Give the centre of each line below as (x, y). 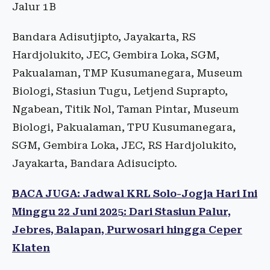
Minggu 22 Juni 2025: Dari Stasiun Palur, (121, 212)
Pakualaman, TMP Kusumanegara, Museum (127, 73)
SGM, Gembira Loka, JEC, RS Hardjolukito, (124, 146)
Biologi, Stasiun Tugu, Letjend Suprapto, (120, 91)
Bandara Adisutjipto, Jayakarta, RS (104, 37)
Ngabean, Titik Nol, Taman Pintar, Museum (125, 109)
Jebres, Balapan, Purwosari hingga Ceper (127, 230)
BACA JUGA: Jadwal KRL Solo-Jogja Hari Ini (135, 194)
